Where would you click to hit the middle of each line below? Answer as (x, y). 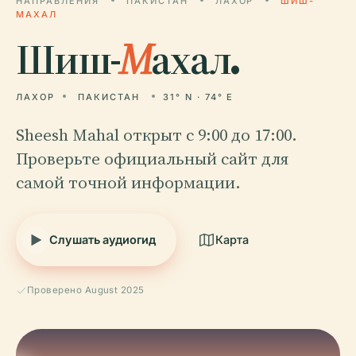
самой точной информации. (128, 182)
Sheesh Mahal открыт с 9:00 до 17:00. (157, 135)
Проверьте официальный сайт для (152, 159)
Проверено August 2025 (86, 290)
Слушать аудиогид (103, 240)
